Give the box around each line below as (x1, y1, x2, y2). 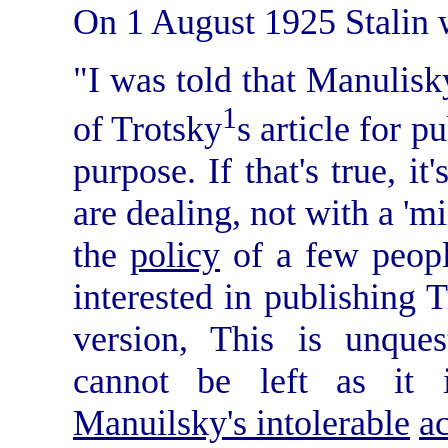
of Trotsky (73, 108, 223, 149)
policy (130, 234, 221, 275)
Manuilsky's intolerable (73, 402, 410, 443)
